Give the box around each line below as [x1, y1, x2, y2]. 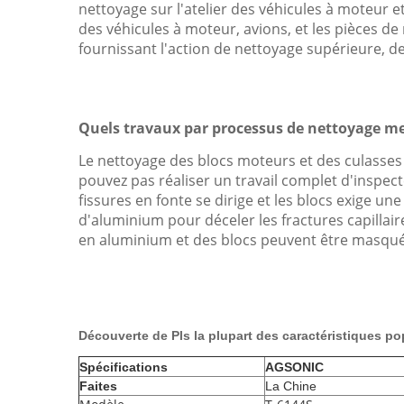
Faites [79, 379, 117, 393]
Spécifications [79, 360, 168, 374]
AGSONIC [265, 360, 324, 374]
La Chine [265, 379, 317, 393]
